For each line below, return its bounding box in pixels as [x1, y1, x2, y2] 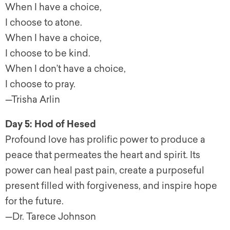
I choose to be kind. [5, 48, 90, 60]
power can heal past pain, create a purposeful [5, 165, 204, 177]
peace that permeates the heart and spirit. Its [5, 149, 200, 161]
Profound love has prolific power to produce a [5, 134, 205, 146]
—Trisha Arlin [5, 94, 60, 106]
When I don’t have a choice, [5, 63, 126, 75]
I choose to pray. [5, 79, 75, 90]
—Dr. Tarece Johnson [5, 211, 96, 223]
